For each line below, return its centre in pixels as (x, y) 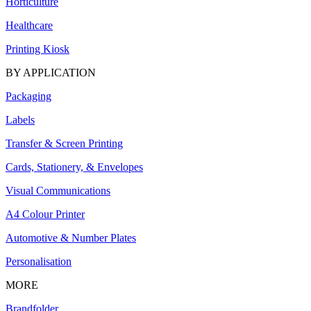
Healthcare (29, 26)
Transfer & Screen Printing (64, 144)
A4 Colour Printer (45, 215)
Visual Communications (58, 191)
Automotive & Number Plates (71, 238)
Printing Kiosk (37, 49)
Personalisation (39, 262)
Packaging (28, 96)
